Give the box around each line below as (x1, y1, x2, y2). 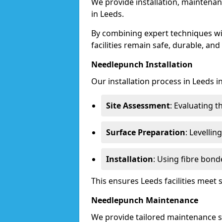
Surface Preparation (106, 127, 185, 138)
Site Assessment (106, 100, 170, 111)
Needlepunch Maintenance (91, 195, 198, 206)
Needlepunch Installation (91, 59, 193, 70)
